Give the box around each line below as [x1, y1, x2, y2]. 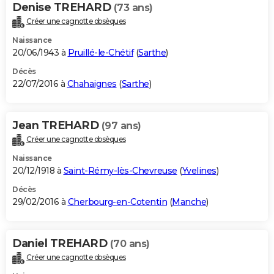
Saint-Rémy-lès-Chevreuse [63, 165, 177, 176]
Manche [172, 196, 206, 207]
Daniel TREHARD [12, 236, 110, 250]
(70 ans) [109, 237, 150, 250]
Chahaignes [67, 78, 117, 90]
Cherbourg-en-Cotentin [67, 196, 167, 207]
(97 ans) [101, 120, 141, 132]
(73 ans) [113, 2, 153, 14]
